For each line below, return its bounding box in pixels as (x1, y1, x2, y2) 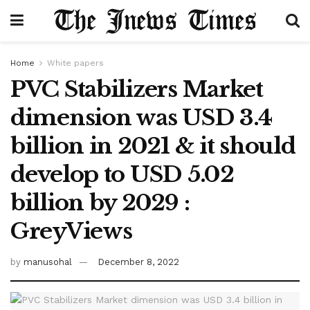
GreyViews (10, 217, 132, 245)
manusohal (24, 256, 72, 267)
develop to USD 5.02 (10, 161, 234, 188)
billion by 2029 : (10, 189, 190, 217)
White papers (47, 58, 104, 68)
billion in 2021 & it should (10, 132, 295, 160)
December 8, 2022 (98, 256, 179, 267)
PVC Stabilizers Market (10, 75, 263, 103)
